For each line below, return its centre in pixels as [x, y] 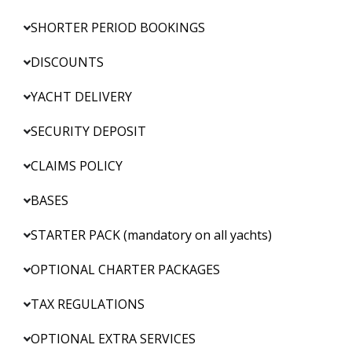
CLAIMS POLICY [77, 166]
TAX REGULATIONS [88, 304]
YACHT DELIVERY [82, 97]
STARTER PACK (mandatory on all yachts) [152, 235]
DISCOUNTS [68, 62]
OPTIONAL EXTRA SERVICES [114, 339]
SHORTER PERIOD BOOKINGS [118, 28]
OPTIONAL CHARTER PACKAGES [126, 270]
